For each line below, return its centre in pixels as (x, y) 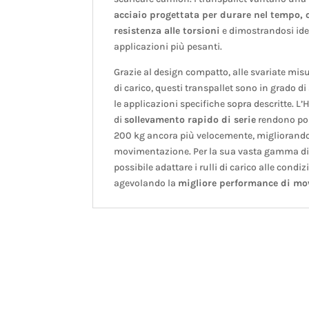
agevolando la (146, 183)
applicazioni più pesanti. (168, 47)
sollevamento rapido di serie (190, 120)
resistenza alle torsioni (167, 31)
